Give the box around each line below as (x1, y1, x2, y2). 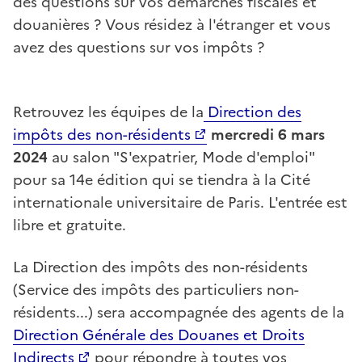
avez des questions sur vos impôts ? (13, 36, 264, 58)
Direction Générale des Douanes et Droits (13, 323, 305, 346)
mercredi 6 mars (211, 123, 325, 145)
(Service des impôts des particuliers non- (13, 278, 299, 301)
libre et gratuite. (13, 213, 126, 236)
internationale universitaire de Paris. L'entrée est (13, 191, 347, 213)
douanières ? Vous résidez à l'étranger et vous (13, 13, 330, 36)
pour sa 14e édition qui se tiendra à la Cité (13, 168, 310, 191)
